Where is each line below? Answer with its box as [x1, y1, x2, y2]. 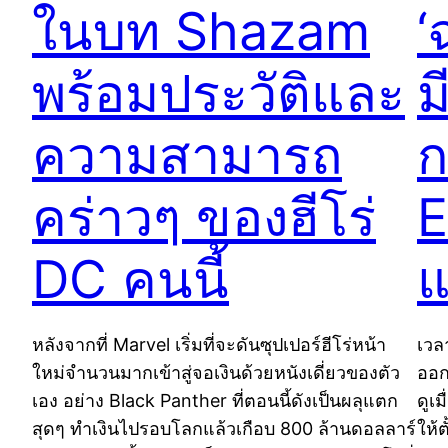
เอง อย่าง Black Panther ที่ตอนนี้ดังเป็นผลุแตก [32, 389, 398, 411]
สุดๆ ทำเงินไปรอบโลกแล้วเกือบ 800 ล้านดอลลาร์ [32, 417, 416, 439]
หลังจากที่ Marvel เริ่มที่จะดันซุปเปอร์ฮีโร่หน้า [32, 333, 386, 355]
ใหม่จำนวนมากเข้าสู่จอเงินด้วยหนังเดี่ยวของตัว [32, 361, 400, 383]
